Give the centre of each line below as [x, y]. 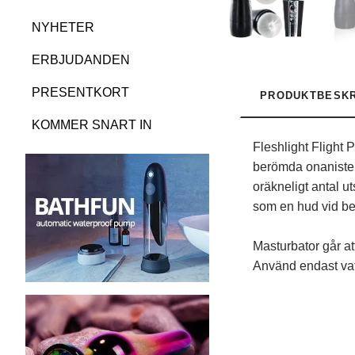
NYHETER [63, 27]
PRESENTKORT [80, 92]
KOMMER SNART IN [92, 124]
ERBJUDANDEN [81, 59]
